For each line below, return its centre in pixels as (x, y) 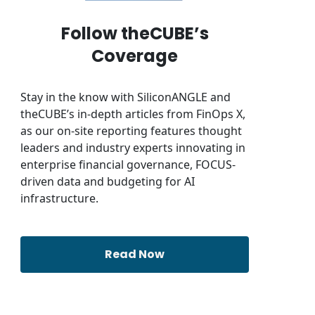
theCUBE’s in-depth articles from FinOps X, (133, 114)
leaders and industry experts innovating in (133, 147)
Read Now (135, 254)
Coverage (135, 56)
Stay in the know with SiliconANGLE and (125, 97)
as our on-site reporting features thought (131, 130)
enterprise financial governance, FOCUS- (128, 164)
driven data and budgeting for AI (107, 181)
